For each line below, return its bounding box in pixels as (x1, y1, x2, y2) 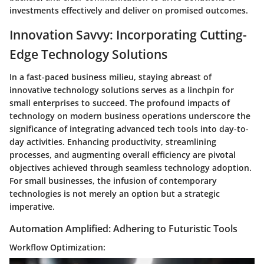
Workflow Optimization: (9, 241, 105, 253)
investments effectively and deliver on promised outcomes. (9, 5, 248, 16)
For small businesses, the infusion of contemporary (9, 174, 217, 186)
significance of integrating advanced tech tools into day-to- (9, 123, 249, 134)
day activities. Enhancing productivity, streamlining (9, 136, 216, 147)
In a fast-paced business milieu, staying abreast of (9, 71, 212, 82)
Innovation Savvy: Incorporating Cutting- (9, 27, 247, 43)
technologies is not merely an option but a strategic (9, 187, 220, 199)
